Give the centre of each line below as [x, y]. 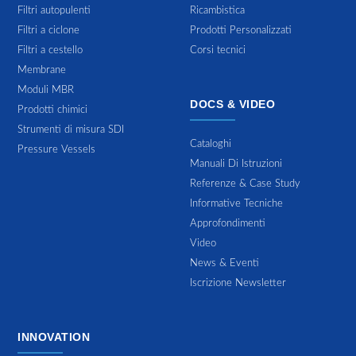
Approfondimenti [228, 223]
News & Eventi [224, 263]
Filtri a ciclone [49, 30]
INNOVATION [54, 337]
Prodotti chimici [53, 110]
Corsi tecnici [218, 50]
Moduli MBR [46, 90]
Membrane [42, 70]
